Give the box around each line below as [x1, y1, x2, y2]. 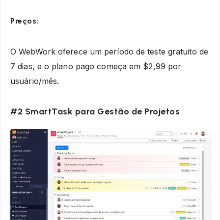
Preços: [10, 16, 39, 26]
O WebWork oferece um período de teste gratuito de [10, 47, 208, 57]
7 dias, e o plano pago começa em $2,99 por [10, 61, 182, 72]
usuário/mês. [10, 76, 59, 86]
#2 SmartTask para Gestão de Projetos [10, 106, 180, 117]
